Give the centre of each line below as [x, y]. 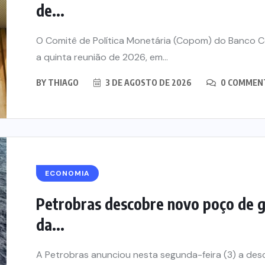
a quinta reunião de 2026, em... [102, 57]
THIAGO [63, 83]
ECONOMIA [67, 174]
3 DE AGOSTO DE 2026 [148, 83]
